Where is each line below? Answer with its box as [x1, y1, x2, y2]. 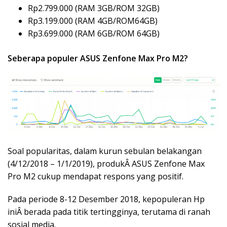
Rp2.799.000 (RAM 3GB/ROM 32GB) [28, 2, 160, 14]
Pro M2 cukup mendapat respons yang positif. [8, 171, 183, 182]
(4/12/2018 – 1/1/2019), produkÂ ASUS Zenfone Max [8, 158, 205, 170]
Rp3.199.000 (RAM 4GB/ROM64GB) [28, 15, 158, 26]
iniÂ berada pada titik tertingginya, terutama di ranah [8, 206, 210, 218]
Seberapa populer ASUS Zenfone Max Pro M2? [8, 52, 188, 64]
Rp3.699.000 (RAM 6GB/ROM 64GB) [28, 27, 160, 39]
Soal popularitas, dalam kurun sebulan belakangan [8, 145, 202, 157]
